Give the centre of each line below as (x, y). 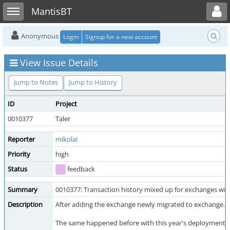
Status (17, 169)
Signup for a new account (121, 36)
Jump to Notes (36, 82)
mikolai (66, 139)
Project (66, 104)
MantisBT (52, 11)
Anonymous (40, 36)
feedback (80, 169)
